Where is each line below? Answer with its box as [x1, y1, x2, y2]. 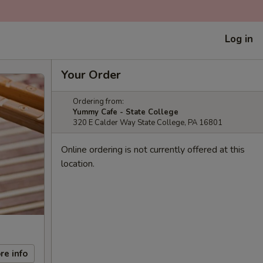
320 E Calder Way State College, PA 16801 [73, 117, 222, 128]
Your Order [61, 67, 121, 83]
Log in [225, 32, 253, 46]
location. [61, 157, 95, 170]
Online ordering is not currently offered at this [61, 143, 245, 156]
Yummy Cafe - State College [73, 107, 178, 117]
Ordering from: [73, 96, 124, 107]
